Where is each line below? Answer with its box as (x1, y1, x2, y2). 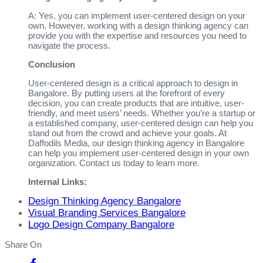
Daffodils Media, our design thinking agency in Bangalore (28, 137, 244, 148)
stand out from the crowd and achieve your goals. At (28, 127, 227, 138)
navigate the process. (28, 40, 110, 50)
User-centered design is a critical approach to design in (28, 77, 238, 88)
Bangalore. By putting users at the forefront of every (28, 87, 225, 98)
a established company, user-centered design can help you (28, 117, 253, 128)
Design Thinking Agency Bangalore (28, 195, 181, 207)
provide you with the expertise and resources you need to (28, 30, 247, 41)
